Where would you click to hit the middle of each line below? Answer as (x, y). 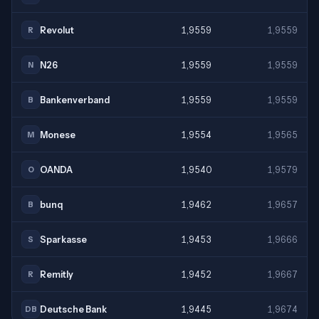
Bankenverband (75, 100)
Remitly (57, 274)
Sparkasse (63, 239)
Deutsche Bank (73, 309)
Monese (58, 135)
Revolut (57, 30)
